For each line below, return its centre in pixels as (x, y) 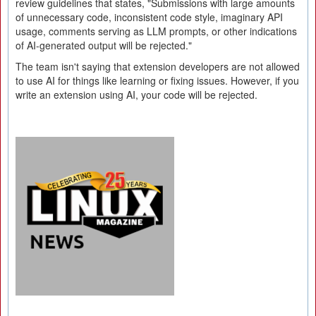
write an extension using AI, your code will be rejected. (136, 95)
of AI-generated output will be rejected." (104, 45)
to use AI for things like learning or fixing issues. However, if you (157, 80)
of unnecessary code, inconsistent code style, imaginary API (149, 17)
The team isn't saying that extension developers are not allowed (158, 66)
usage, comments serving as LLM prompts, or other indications (156, 31)
